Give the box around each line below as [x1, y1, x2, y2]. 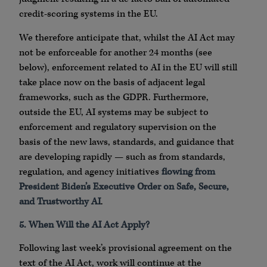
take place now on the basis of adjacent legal [19, 76, 205, 89]
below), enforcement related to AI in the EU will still [19, 61, 237, 74]
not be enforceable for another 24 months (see [19, 46, 212, 59]
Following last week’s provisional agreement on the [19, 242, 232, 255]
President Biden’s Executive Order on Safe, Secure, [19, 180, 229, 193]
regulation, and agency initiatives [19, 165, 162, 178]
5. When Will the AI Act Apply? [19, 219, 150, 232]
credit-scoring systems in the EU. [19, 8, 158, 21]
